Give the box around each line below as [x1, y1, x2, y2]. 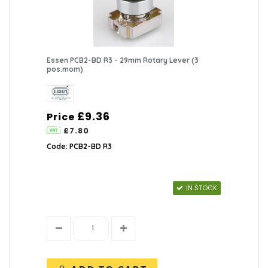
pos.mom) [47, 64, 84, 74]
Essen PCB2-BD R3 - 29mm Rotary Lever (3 [47, 55, 199, 65]
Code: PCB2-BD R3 [47, 141, 112, 151]
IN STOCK [185, 182, 217, 193]
